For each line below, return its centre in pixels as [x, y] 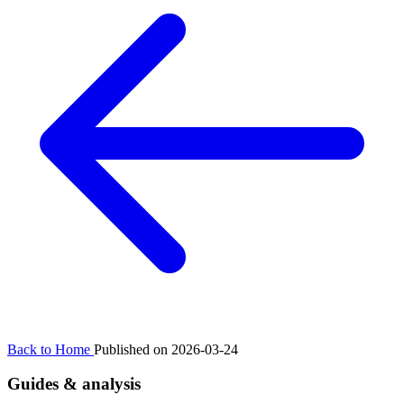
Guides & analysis [74, 384]
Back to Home [50, 349]
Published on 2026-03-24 [166, 349]
